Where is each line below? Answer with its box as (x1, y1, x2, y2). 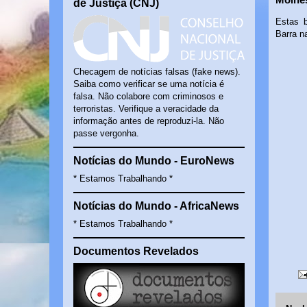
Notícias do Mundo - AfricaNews (73, 200, 239, 212)
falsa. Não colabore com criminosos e (73, 91, 223, 101)
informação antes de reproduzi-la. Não (73, 116, 224, 126)
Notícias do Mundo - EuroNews (73, 155, 234, 167)
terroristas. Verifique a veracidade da (73, 103, 219, 114)
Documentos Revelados (73, 245, 199, 257)
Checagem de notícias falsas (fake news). (73, 66, 241, 77)
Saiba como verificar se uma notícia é (73, 79, 224, 89)
